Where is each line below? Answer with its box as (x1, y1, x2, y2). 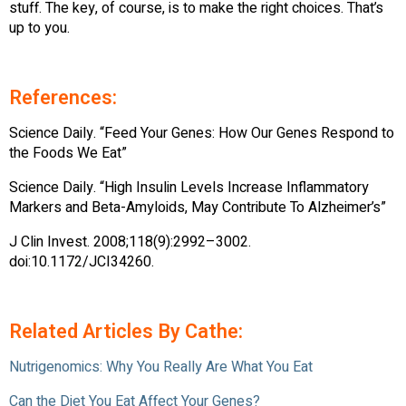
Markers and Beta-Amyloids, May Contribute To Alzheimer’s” (9, 196, 386, 218)
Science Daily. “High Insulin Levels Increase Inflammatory (9, 176, 369, 198)
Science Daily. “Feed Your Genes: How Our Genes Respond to (9, 121, 394, 144)
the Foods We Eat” (9, 141, 127, 164)
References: (9, 82, 117, 112)
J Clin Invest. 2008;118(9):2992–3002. (9, 230, 251, 253)
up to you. (9, 16, 70, 39)
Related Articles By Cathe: (9, 316, 243, 346)
